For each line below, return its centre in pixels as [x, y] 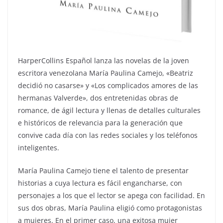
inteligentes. [39, 148]
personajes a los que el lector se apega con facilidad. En [111, 195]
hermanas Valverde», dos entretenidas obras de [98, 98]
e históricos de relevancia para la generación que [100, 123]
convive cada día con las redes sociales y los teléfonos [108, 135]
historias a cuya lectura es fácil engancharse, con [100, 183]
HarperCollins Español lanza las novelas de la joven [104, 60]
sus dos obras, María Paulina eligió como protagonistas [110, 208]
